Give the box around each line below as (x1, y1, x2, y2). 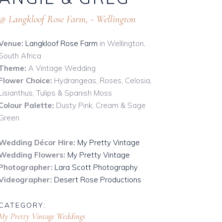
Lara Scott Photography (53, 163, 138, 172)
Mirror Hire (55, 3, 90, 13)
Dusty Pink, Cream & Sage (54, 101, 146, 110)
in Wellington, (98, 39, 146, 48)
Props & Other (55, 21, 100, 31)
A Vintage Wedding (28, 63, 96, 73)
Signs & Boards (55, 39, 101, 49)
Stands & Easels (55, 56, 103, 67)
